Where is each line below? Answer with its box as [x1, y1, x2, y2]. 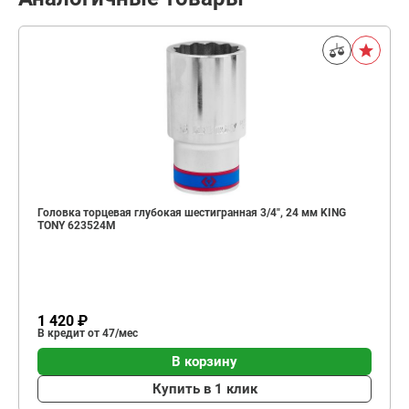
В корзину [172, 352, 237, 370]
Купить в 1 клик [152, 380, 257, 397]
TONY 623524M [37, 219, 116, 232]
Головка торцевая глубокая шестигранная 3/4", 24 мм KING [37, 206, 346, 219]
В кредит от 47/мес [37, 327, 138, 340]
